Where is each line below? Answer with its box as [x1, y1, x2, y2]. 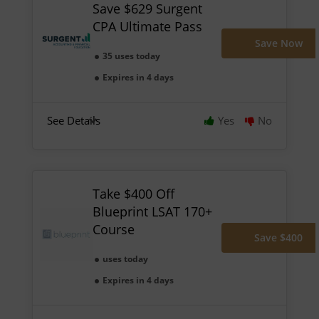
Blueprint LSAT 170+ [92, 202, 212, 220]
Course [92, 220, 135, 238]
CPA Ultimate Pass [92, 17, 202, 35]
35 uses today [102, 49, 160, 62]
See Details [46, 113, 100, 127]
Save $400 [254, 230, 303, 244]
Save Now [254, 36, 303, 51]
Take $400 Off [92, 184, 174, 202]
